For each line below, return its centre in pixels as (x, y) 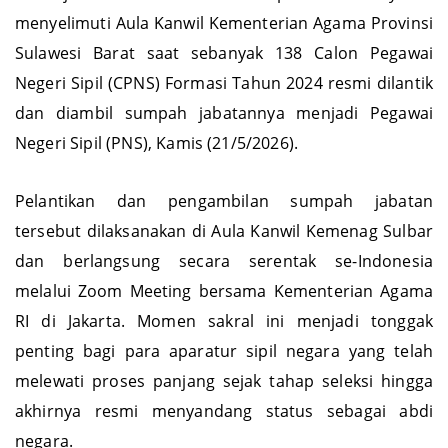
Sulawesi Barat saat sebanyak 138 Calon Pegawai (224, 72)
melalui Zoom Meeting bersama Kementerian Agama (224, 310)
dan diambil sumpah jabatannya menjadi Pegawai (224, 132)
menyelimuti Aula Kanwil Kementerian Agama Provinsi (224, 42)
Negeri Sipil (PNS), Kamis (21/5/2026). (157, 162)
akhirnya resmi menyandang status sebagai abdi (224, 430)
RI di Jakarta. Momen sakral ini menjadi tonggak (224, 340)
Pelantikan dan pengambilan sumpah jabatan (224, 220)
